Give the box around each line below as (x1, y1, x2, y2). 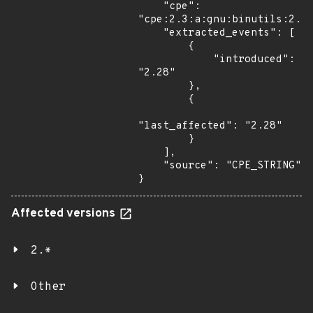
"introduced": (138, 53, 213, 66)
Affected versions (11, 206, 118, 221)
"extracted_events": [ (138, 27, 163, 40)
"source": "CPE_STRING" (138, 159, 163, 173)
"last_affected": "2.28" (138, 119, 282, 133)
